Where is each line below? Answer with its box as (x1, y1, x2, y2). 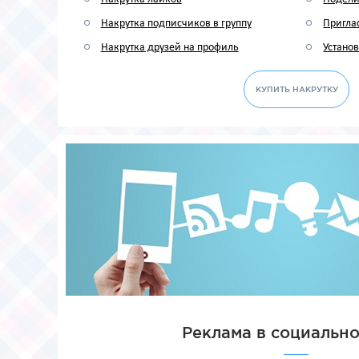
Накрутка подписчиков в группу (100, 18, 252, 30)
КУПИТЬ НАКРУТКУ (255, 85, 338, 94)
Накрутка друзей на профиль (100, 42, 239, 54)
